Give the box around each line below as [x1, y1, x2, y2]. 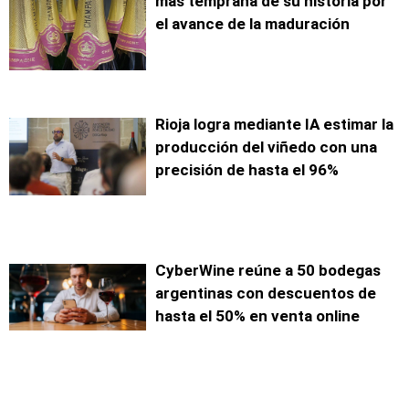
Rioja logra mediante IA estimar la [155, 115, 393, 134]
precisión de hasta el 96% [155, 161, 339, 180]
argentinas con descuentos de [155, 284, 376, 303]
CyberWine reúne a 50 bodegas [155, 261, 381, 280]
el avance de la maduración [155, 15, 350, 34]
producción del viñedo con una [155, 138, 377, 157]
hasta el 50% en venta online [155, 307, 360, 326]
